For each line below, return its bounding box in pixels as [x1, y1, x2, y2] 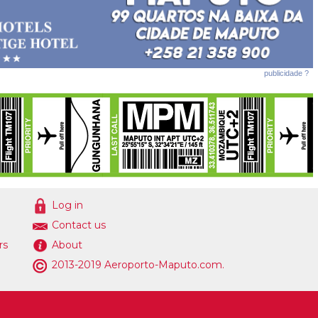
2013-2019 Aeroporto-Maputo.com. [48, 258, 224, 272]
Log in [51, 199, 83, 212]
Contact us [51, 219, 106, 232]
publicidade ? [263, 69, 309, 78]
